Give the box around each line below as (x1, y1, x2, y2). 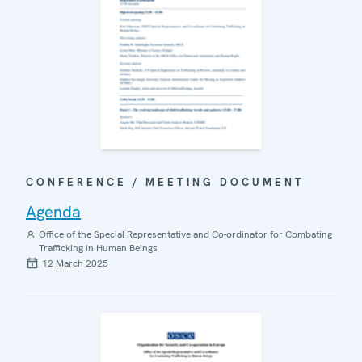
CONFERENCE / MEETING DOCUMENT (26, 175, 305, 189)
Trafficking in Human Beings (38, 241, 158, 255)
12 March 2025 (42, 256, 108, 270)
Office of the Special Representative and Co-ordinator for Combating (38, 227, 332, 241)
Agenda (26, 200, 81, 222)
